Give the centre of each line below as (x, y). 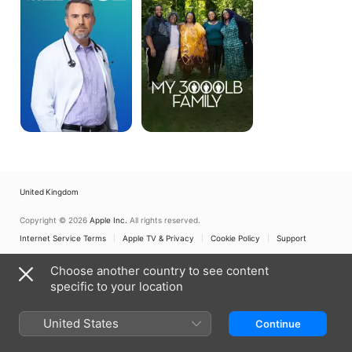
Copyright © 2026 (53, 220)
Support (291, 238)
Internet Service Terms (63, 238)
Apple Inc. (108, 220)
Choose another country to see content (159, 271)
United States (81, 323)
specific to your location (117, 286)
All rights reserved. (165, 220)
